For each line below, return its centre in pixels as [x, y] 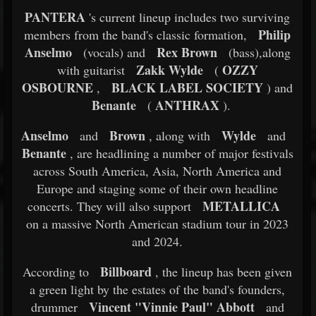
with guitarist [91, 70]
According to [56, 272]
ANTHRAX [186, 105]
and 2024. [157, 241]
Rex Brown [187, 52]
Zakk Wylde [169, 70]
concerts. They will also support [109, 206]
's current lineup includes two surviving [188, 17]
